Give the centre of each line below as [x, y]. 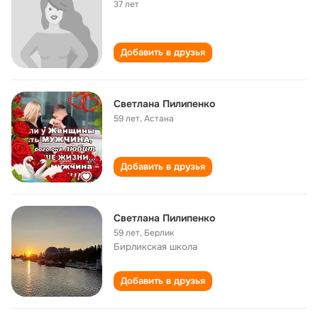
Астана [159, 119]
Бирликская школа [155, 247]
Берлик [159, 233]
